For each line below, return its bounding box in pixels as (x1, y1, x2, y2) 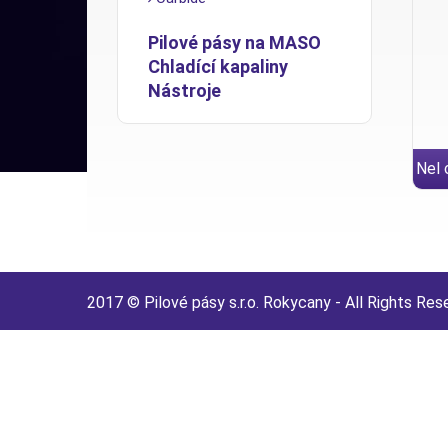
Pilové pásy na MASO (148, 32, 321, 53)
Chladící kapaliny (148, 56, 288, 77)
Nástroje (148, 80, 221, 101)
